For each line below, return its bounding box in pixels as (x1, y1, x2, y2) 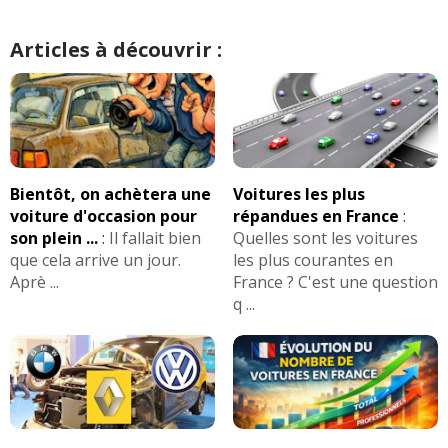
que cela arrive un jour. (10, 248, 181, 271)
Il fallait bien (109, 226, 201, 249)
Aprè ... (10, 270, 59, 293)
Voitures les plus (232, 182, 365, 205)
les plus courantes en (232, 248, 393, 271)
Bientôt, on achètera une (10, 182, 211, 205)
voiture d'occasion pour (10, 204, 197, 227)
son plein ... (10, 226, 98, 249)
